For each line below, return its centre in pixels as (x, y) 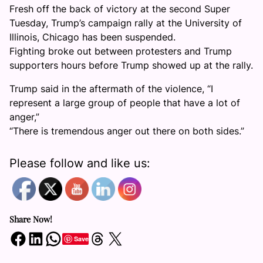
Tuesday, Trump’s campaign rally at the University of (126, 23)
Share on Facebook (13, 238)
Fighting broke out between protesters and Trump (121, 51)
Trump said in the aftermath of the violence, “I (111, 89)
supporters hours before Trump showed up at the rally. (131, 65)
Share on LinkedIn (31, 238)
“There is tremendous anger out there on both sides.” (127, 131)
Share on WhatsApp (48, 238)
